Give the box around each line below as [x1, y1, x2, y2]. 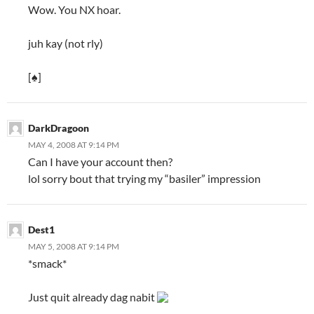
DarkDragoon [28, 122, 89, 134]
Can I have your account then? [28, 155, 172, 168]
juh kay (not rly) [28, 36, 103, 50]
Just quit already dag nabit [28, 290, 157, 303]
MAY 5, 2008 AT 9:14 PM [28, 241, 119, 252]
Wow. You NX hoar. [28, 3, 121, 16]
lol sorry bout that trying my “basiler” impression [28, 172, 261, 185]
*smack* [28, 257, 67, 270]
